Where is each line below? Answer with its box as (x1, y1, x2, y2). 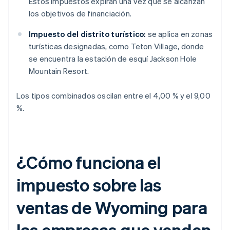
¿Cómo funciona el (16, 151, 161, 174)
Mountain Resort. (29, 66, 89, 76)
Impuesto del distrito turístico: (29, 29, 146, 40)
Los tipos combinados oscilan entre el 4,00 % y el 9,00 (16, 90, 210, 101)
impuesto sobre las (16, 174, 162, 196)
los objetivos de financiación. (29, 8, 131, 19)
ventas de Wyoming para (16, 196, 207, 219)
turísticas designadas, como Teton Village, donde (29, 41, 204, 52)
